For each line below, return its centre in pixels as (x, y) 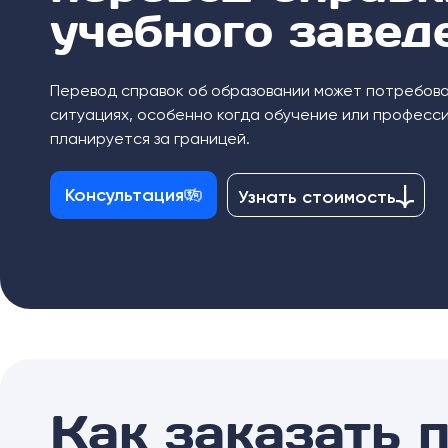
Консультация (124, 194)
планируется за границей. (150, 138)
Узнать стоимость (317, 196)
